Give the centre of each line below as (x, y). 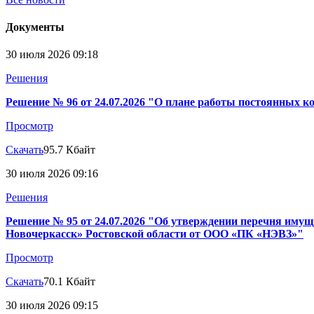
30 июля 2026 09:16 (52, 174)
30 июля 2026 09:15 (52, 306)
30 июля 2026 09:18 (52, 55)
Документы (35, 27)
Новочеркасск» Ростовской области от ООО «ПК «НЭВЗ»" (155, 234)
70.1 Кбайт (69, 282)
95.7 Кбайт (69, 150)
